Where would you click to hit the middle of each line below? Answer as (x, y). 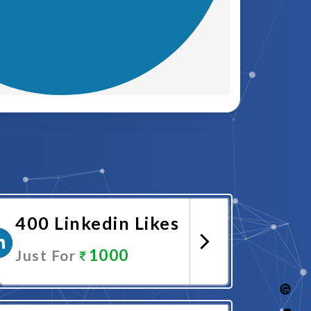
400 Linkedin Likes (97, 223)
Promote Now (102, 294)
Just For (48, 255)
